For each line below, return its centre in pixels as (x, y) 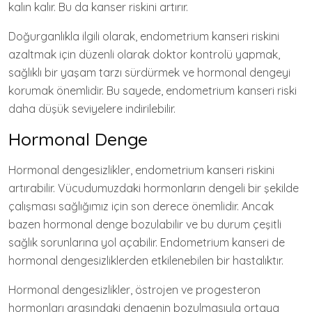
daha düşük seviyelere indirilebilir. (92, 109)
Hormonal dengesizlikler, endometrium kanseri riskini (141, 170)
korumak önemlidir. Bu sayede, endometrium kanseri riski (153, 91)
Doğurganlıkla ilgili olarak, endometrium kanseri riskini (144, 36)
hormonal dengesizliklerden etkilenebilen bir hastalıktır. (146, 260)
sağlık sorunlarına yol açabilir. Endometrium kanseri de (147, 242)
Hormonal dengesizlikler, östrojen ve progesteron (134, 290)
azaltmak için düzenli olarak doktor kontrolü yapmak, (144, 54)
